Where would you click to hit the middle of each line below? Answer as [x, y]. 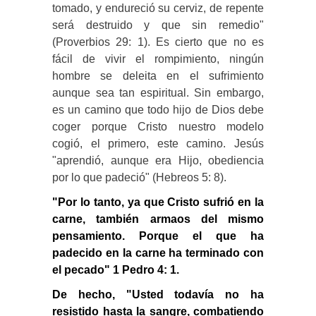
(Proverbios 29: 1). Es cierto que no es [158, 42]
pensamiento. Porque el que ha [158, 236]
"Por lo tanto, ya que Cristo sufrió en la [158, 202]
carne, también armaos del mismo [158, 219]
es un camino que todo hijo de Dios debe [158, 109]
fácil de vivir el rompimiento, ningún [158, 59]
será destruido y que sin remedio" [158, 25]
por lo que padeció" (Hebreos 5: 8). [139, 177]
